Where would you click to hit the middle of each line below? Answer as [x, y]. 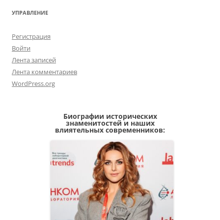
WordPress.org [33, 83]
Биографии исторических [110, 116]
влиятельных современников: [110, 130]
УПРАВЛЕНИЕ [30, 13]
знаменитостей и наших [110, 123]
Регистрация [31, 36]
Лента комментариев [44, 72]
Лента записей [34, 60]
